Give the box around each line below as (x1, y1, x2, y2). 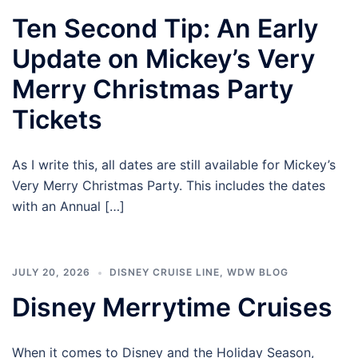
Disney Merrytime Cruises (12, 292, 332, 324)
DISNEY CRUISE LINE (109, 266, 220, 279)
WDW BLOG (227, 266, 288, 279)
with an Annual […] (12, 198, 125, 215)
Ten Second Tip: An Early (12, 13, 318, 45)
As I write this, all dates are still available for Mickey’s (12, 157, 336, 173)
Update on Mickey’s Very (12, 43, 315, 75)
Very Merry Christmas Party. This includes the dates (12, 177, 325, 194)
